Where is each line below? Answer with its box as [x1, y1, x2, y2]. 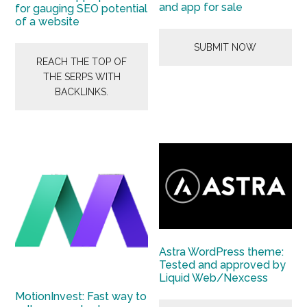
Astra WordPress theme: [159, 245, 284, 259]
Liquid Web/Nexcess [159, 271, 269, 285]
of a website [15, 14, 80, 28]
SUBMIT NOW [194, 42, 257, 53]
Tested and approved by [159, 258, 286, 272]
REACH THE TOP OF [36, 56, 127, 67]
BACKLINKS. [55, 86, 109, 97]
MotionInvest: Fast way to [15, 289, 147, 303]
